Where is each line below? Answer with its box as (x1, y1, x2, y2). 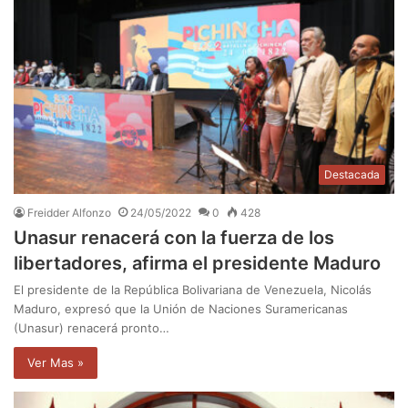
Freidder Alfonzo (27, 206, 111, 220)
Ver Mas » (27, 355, 84, 371)
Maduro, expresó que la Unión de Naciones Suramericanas (14, 301, 348, 317)
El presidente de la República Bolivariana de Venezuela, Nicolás (14, 282, 372, 298)
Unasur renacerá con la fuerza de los (14, 227, 334, 250)
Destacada (324, 168, 380, 182)
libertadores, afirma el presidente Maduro (14, 252, 381, 275)
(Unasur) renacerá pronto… (14, 321, 169, 336)
